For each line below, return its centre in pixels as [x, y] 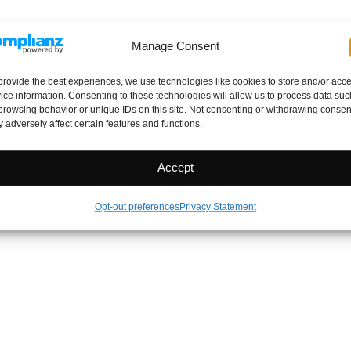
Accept [175, 168]
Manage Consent [175, 46]
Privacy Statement [217, 207]
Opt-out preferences [137, 207]
